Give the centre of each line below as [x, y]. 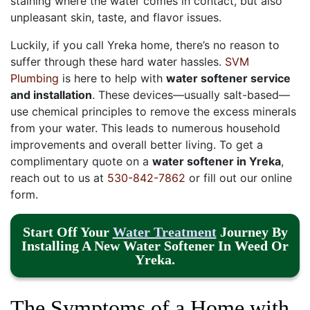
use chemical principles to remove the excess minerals [153, 111]
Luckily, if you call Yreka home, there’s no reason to [145, 45]
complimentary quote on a [81, 161]
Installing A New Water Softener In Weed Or [155, 245]
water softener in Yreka [217, 161]
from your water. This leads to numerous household [145, 128]
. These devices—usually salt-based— [191, 94]
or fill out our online [239, 177]
